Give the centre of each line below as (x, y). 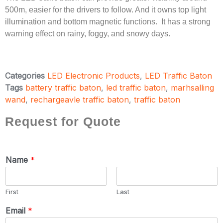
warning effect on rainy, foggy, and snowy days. (88, 34)
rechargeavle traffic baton (80, 100)
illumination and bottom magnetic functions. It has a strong (108, 22)
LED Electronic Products (94, 76)
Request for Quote (63, 122)
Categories (25, 76)
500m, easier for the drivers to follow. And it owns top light (106, 10)
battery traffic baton (63, 88)
